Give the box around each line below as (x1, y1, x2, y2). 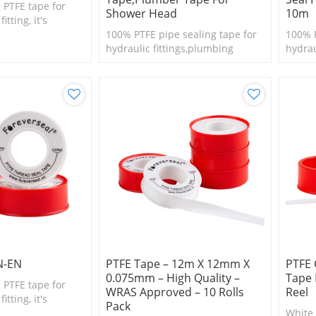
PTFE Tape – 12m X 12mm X (105, 255, 250, 272)
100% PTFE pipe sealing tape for (105, 27, 257, 41)
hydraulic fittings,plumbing (105, 41, 233, 55)
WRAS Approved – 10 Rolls (105, 284, 244, 300)
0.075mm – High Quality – (105, 269, 240, 286)
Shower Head (105, 5, 177, 21)
